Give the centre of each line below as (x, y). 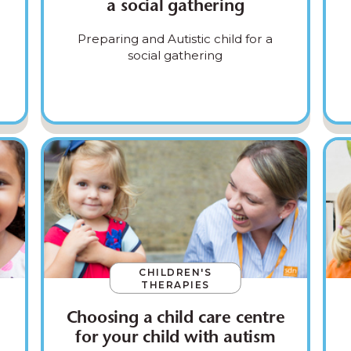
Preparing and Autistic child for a (175, 38)
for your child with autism (175, 338)
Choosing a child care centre (175, 318)
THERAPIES (175, 284)
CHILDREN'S (175, 272)
